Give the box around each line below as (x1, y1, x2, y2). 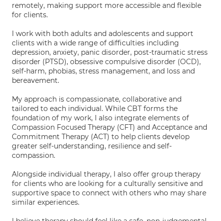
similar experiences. (12, 198, 79, 207)
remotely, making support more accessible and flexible (12, 1, 201, 10)
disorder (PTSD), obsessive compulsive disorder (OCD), (12, 57, 201, 66)
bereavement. (12, 76, 59, 85)
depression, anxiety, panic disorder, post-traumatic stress (12, 48, 208, 57)
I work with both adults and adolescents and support (12, 29, 193, 38)
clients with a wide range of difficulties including (12, 38, 179, 47)
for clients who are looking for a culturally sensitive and (12, 179, 203, 188)
